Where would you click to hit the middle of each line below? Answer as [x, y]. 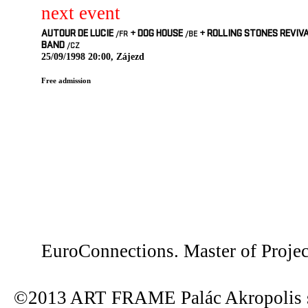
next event [81, 13]
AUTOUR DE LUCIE [78, 34]
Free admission [66, 80]
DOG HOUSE [160, 34]
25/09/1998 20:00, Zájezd [93, 57]
